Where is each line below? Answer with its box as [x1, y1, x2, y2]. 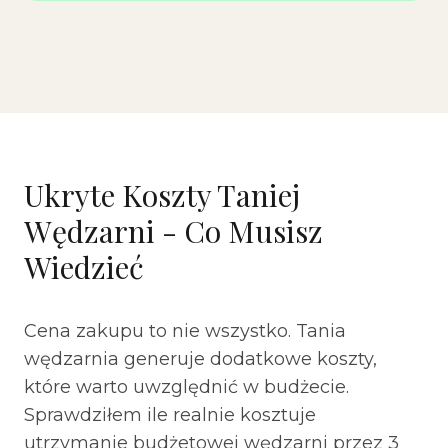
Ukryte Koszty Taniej [24, 175, 300, 215]
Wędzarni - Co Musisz [24, 211, 323, 251]
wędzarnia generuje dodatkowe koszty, [24, 348, 377, 370]
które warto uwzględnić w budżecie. [24, 376, 349, 398]
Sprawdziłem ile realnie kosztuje [24, 404, 316, 426]
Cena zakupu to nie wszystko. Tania [24, 320, 346, 342]
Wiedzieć [24, 247, 144, 287]
